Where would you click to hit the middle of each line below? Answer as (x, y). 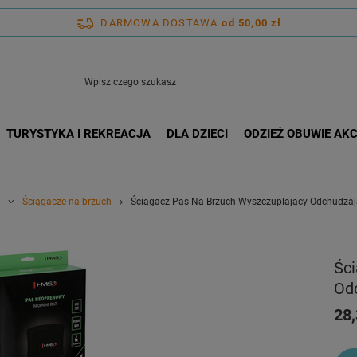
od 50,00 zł (252, 22)
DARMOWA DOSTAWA (159, 22)
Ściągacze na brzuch (67, 202)
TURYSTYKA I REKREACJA (78, 134)
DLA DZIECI (197, 134)
